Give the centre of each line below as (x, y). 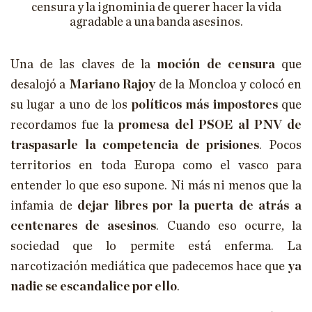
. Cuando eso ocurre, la (229, 227)
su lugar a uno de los (71, 106)
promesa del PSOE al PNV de (210, 126)
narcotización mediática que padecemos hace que (149, 267)
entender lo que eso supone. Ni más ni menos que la (156, 186)
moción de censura (216, 65)
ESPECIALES (177, 239)
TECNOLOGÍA (179, 72)
